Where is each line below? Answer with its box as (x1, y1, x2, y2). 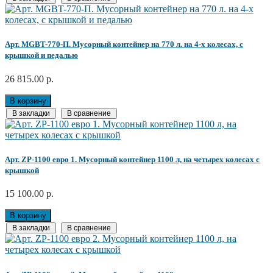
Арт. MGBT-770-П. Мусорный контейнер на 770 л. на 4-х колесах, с (5, 40, 243, 49)
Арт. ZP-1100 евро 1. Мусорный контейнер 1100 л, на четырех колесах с (5, 154, 260, 164)
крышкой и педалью (5, 51, 78, 60)
